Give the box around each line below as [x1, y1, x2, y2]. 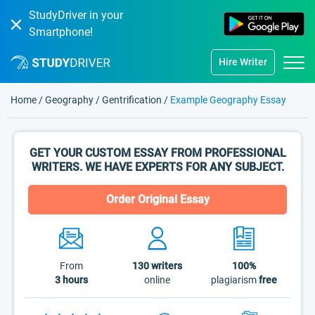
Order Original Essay [105, 193, 210, 206]
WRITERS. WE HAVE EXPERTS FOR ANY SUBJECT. [31, 160, 284, 174]
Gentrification [102, 94, 162, 105]
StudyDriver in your [29, 8, 123, 22]
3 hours [54, 274, 88, 285]
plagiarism [210, 274, 259, 285]
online [144, 274, 171, 285]
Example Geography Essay [170, 94, 286, 105]
